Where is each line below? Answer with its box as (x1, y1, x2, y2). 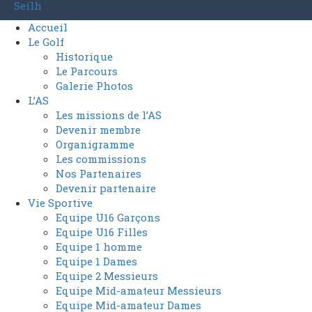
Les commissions (56, 152, 146, 166)
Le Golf (28, 35, 64, 49)
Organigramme (56, 137, 134, 151)
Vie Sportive (28, 196, 93, 210)
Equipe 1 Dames (56, 254, 137, 268)
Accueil (28, 20, 68, 34)
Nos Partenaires (56, 166, 141, 180)
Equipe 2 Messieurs (56, 269, 158, 283)
